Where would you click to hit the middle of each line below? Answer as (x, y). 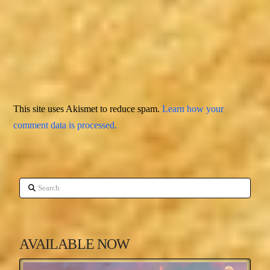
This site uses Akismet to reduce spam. (88, 108)
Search (32, 185)
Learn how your (193, 108)
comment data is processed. (65, 125)
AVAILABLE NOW (75, 244)
